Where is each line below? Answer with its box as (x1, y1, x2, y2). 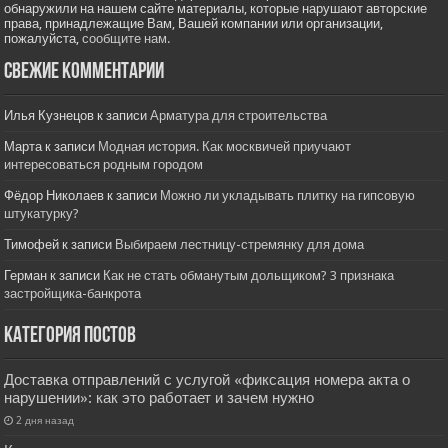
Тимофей (4, 237, 60, 253)
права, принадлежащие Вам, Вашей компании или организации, (4, 16, 384, 32)
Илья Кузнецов (4, 108, 95, 124)
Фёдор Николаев (4, 188, 105, 204)
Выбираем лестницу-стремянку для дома (115, 237, 365, 253)
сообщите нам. (82, 31, 171, 47)
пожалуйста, (4, 31, 83, 47)
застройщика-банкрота (4, 286, 142, 302)
